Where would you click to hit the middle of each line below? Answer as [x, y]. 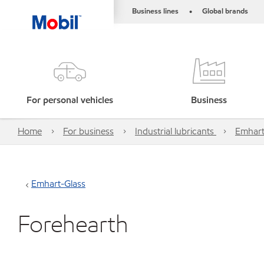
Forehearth [73, 224]
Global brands [225, 11]
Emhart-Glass [58, 184]
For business [88, 131]
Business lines [155, 11]
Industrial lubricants [176, 131]
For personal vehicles [70, 100]
